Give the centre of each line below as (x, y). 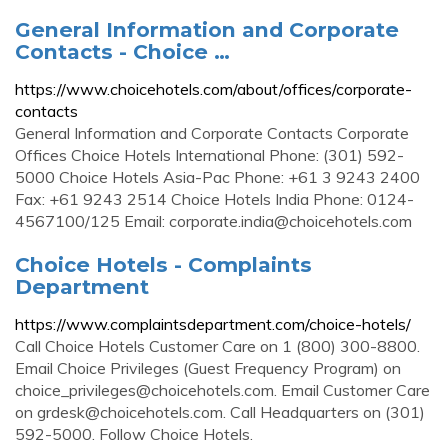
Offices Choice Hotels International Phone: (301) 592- (209, 155)
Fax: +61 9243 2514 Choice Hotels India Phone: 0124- (214, 199)
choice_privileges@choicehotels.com (144, 390)
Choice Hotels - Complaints (163, 264)
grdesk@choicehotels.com (130, 412)
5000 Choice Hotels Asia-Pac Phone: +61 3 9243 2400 (217, 177)
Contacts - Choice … (122, 51)
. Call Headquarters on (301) (324, 412)
